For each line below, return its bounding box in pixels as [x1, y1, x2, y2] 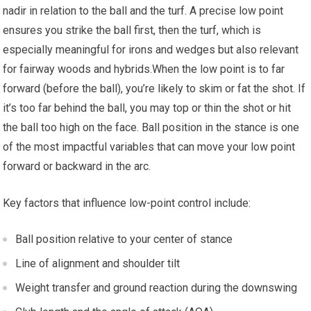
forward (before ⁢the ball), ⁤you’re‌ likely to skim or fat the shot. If [3, 82, 306, 96]
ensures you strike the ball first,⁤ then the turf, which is [3, 24, 262, 37]
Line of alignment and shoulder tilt [15, 257, 180, 271]
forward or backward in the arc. [3, 160, 151, 174]
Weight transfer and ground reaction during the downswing [15, 281, 298, 295]
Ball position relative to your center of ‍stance [15, 233, 233, 246]
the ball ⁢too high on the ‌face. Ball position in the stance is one [3, 121, 300, 135]
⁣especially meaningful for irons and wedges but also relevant [3, 43, 299, 57]
